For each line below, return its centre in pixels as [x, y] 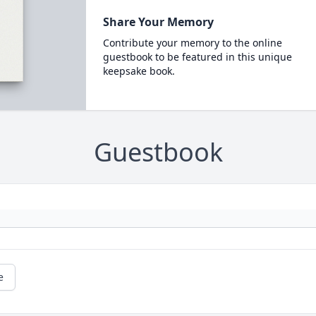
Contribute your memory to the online [192, 43]
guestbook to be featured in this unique [197, 57]
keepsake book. [139, 71]
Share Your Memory [158, 22]
